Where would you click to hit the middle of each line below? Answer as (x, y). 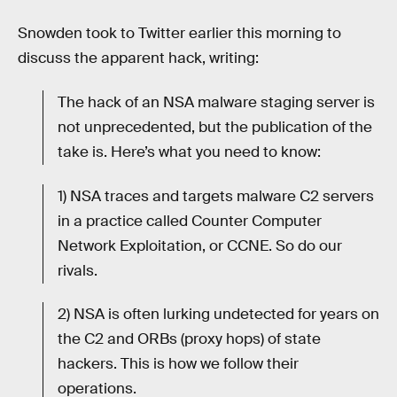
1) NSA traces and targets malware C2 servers (216, 196)
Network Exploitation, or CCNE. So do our (200, 245)
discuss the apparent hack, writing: (138, 58)
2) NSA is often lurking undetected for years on (218, 315)
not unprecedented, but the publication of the (215, 127)
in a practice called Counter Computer (190, 221)
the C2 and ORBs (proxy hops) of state (189, 339)
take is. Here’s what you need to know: (189, 152)
